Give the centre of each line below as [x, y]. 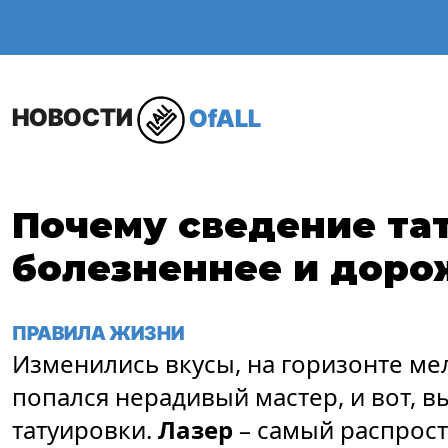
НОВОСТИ [72, 118]
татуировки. [85, 429]
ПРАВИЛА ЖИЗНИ [98, 333]
